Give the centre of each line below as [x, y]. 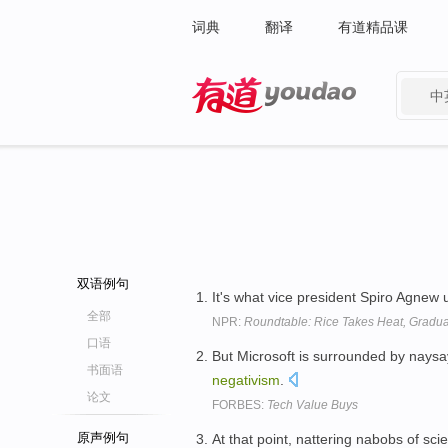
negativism [246, 379]
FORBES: [239, 404]
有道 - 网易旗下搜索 [254, 126]
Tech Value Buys [312, 404]
